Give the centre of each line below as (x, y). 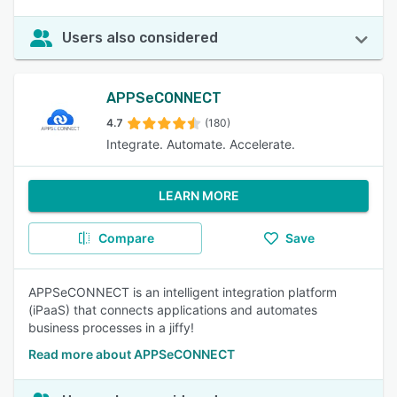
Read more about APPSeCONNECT (132, 354)
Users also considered (140, 38)
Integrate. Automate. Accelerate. (201, 144)
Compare (126, 238)
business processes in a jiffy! (111, 327)
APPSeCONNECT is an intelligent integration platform (183, 292)
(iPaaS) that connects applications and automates (173, 310)
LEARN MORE (198, 195)
